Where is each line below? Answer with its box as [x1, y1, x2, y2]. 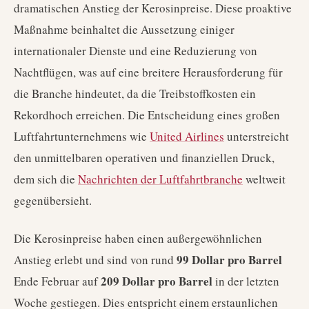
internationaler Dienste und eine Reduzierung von [14, 43, 257, 59]
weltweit [243, 171, 286, 187]
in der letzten [212, 273, 279, 289]
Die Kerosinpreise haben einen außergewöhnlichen [14, 230, 262, 246]
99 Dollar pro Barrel [177, 251, 282, 268]
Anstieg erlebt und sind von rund [14, 252, 177, 268]
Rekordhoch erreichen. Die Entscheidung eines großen [14, 107, 280, 123]
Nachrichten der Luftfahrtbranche [78, 171, 243, 187]
